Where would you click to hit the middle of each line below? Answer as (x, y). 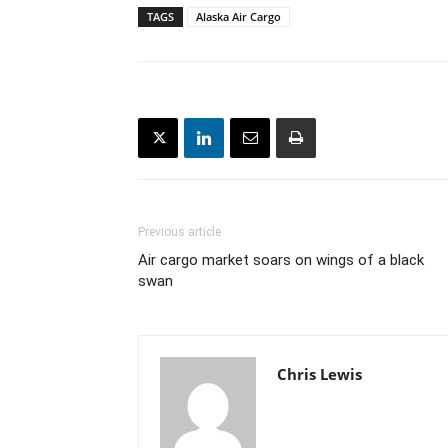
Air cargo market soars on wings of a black (281, 260)
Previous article (179, 232)
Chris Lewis (319, 374)
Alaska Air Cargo (238, 16)
